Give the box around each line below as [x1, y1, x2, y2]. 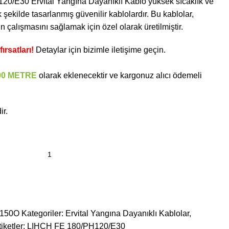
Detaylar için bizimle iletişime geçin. [34, 45, 166, 54]
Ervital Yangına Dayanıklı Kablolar [65, 209, 189, 218]
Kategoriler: [21, 209, 63, 218]
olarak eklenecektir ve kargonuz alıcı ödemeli [37, 71, 202, 80]
